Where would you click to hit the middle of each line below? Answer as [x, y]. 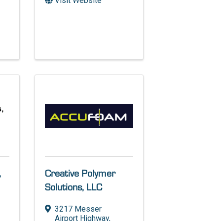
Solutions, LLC [74, 187]
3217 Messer [78, 209]
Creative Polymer [80, 173]
